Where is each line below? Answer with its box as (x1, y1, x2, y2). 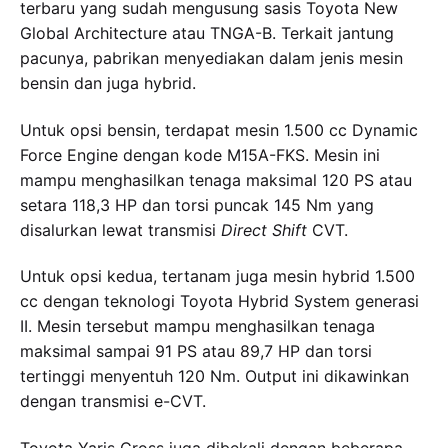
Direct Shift (221, 219, 307, 240)
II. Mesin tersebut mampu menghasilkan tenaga (20, 316, 375, 337)
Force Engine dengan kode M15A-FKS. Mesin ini (20, 144, 380, 165)
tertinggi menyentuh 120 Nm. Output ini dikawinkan (20, 366, 409, 387)
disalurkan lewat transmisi (20, 219, 221, 240)
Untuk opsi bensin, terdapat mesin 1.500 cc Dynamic (20, 119, 418, 140)
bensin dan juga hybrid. (20, 73, 196, 94)
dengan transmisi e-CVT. (20, 391, 206, 412)
